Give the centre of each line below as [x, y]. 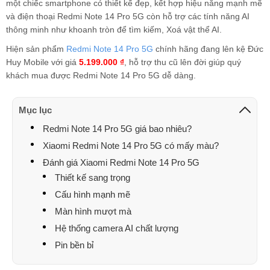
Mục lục [35, 110]
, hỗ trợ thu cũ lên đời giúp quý [183, 62]
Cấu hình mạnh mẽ [93, 194]
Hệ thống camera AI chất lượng [117, 228]
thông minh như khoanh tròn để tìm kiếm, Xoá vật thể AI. [114, 30]
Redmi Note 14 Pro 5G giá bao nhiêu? [117, 129]
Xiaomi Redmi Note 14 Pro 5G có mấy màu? [131, 146]
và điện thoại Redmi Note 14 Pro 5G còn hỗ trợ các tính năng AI [128, 16]
